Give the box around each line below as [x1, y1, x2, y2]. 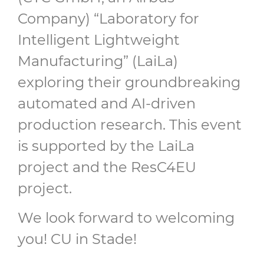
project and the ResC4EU [18, 158, 196, 176]
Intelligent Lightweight [18, 31, 180, 48]
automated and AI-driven [18, 94, 196, 112]
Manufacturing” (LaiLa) [18, 52, 178, 70]
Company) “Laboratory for [18, 9, 199, 27]
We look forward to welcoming [18, 209, 235, 227]
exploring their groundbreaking [18, 73, 240, 91]
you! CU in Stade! [18, 230, 137, 248]
